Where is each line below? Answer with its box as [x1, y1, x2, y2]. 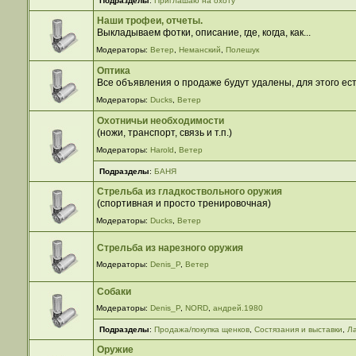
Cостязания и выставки [253, 325, 342, 334]
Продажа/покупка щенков [153, 325, 250, 334]
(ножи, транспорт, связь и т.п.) [97, 126, 233, 138]
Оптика [97, 64, 131, 76]
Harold [150, 145, 175, 154]
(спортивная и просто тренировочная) [97, 197, 272, 209]
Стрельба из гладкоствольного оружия [97, 185, 283, 197]
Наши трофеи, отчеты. [97, 14, 203, 26]
